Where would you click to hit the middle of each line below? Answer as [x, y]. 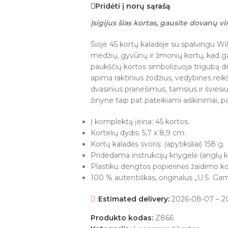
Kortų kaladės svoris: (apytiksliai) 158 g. [157, 144]
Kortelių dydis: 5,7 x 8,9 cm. [138, 133]
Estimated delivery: [134, 199]
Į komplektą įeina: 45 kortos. [140, 122]
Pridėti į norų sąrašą [133, 6]
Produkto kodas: [123, 218]
